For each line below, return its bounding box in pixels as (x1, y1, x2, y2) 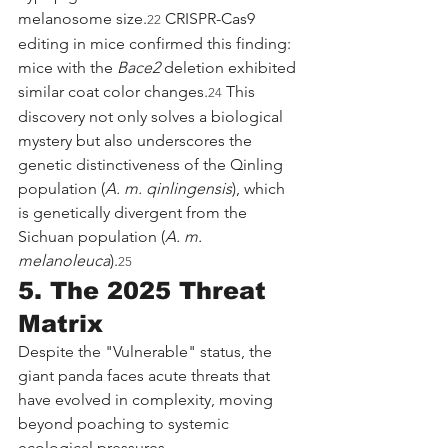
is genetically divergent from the (18, 202, 251, 222)
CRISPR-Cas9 (161, 8, 259, 28)
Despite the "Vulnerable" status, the (18, 341, 276, 361)
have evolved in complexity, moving (18, 389, 277, 409)
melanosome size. (18, 8, 147, 28)
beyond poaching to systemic (18, 413, 233, 433)
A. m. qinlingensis (105, 178, 232, 198)
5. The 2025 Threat (18, 276, 274, 304)
